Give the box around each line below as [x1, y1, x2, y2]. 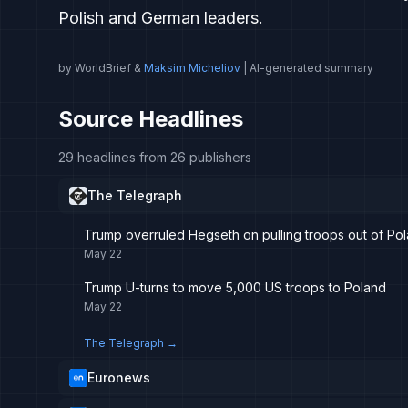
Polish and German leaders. [58, 8, 263, 27]
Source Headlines [58, 106, 243, 132]
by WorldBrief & [58, 61, 141, 75]
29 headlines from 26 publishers [58, 149, 251, 165]
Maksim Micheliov [144, 61, 240, 75]
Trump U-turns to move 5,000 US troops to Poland [84, 280, 386, 295]
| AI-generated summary [240, 61, 373, 75]
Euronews [87, 370, 150, 385]
